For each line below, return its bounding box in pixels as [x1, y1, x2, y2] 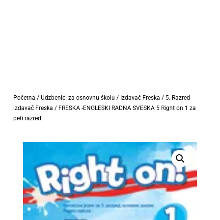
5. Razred [165, 94, 190, 101]
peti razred [13, 114, 41, 122]
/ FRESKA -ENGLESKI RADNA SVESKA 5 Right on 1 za [53, 104, 196, 111]
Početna [13, 94, 35, 101]
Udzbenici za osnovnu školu [40, 94, 115, 101]
